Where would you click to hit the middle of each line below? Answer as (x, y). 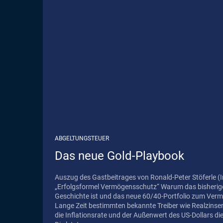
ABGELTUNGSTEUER (82, 138)
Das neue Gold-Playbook (119, 156)
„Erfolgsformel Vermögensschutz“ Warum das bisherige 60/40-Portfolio (108, 186)
